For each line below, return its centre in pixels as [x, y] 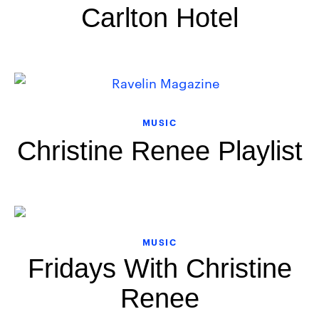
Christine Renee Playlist [159, 151]
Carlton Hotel [159, 18]
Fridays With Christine [159, 269]
